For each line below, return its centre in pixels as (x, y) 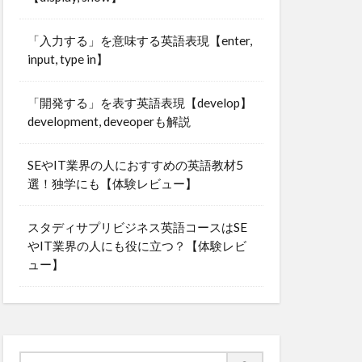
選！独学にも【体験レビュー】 (112, 183)
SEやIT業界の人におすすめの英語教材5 (135, 164)
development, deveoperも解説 (109, 121)
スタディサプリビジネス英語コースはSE (137, 227)
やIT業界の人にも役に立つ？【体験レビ (137, 245)
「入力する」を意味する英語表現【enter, (140, 40)
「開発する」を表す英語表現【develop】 (140, 102)
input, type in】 (68, 59)
